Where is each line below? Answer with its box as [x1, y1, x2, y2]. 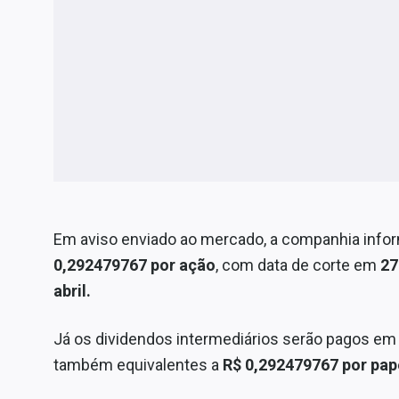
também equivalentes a [53, 354, 223, 374]
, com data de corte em [216, 255, 380, 274]
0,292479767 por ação [53, 255, 216, 274]
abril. [53, 281, 91, 300]
